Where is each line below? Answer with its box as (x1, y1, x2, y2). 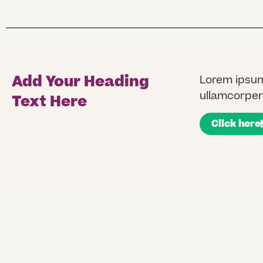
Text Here (12, 92, 87, 113)
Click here (211, 117, 261, 130)
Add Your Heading (12, 72, 149, 93)
